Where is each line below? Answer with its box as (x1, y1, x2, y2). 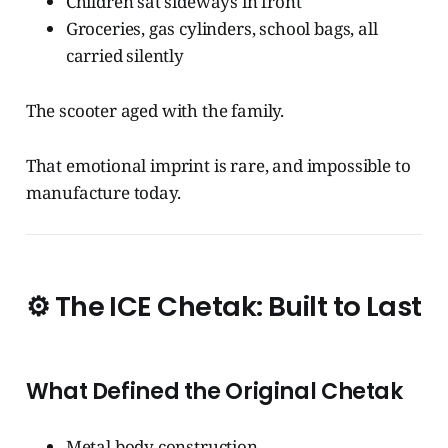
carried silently (65, 44, 184, 68)
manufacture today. (25, 181, 181, 205)
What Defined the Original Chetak (25, 376, 403, 408)
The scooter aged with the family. (25, 99, 285, 123)
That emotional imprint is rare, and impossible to (25, 154, 411, 178)
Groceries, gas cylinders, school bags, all (65, 17, 378, 41)
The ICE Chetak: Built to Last (54, 287, 422, 327)
